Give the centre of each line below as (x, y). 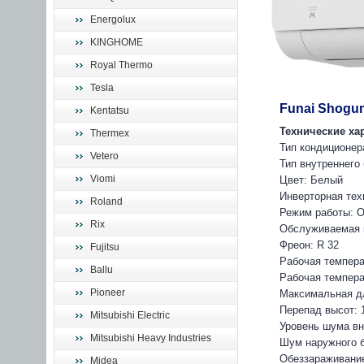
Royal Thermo (121, 65)
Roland (106, 201)
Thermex (110, 133)
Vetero (104, 156)
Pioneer (108, 292)
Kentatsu (110, 110)
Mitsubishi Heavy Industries (151, 338)
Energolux (113, 19)
